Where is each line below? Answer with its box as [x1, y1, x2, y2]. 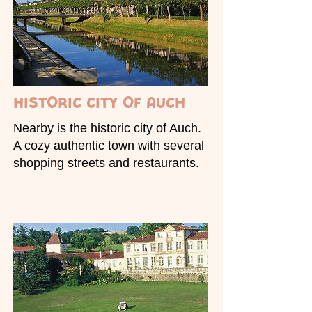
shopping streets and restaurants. [13, 156, 199, 171]
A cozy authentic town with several [13, 139, 204, 153]
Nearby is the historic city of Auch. [13, 121, 201, 136]
